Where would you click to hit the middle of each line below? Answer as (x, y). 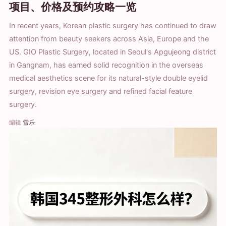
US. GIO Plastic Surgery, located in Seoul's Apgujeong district (112, 52)
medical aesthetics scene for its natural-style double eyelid (108, 78)
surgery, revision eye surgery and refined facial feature (101, 91)
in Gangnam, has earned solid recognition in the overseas (106, 65)
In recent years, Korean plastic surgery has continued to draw (113, 25)
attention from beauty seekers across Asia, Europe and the (109, 39)
